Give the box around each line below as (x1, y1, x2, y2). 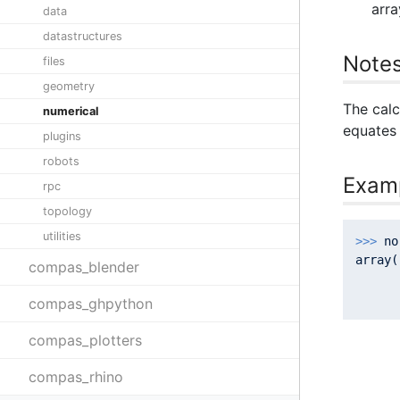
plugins (43, 129, 81, 143)
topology (43, 204, 92, 218)
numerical (43, 104, 98, 118)
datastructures (43, 29, 122, 43)
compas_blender (29, 258, 139, 276)
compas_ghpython (29, 295, 153, 312)
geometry (43, 79, 95, 93)
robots (43, 154, 79, 168)
